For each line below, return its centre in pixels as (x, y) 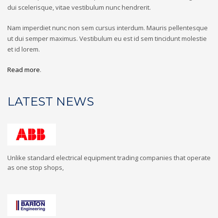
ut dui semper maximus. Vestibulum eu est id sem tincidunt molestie (107, 38)
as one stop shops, (36, 167)
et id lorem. (24, 49)
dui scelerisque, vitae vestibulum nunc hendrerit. (79, 7)
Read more (24, 69)
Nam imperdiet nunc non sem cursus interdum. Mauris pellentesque (108, 27)
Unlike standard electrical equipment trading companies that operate (109, 157)
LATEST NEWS (51, 101)
